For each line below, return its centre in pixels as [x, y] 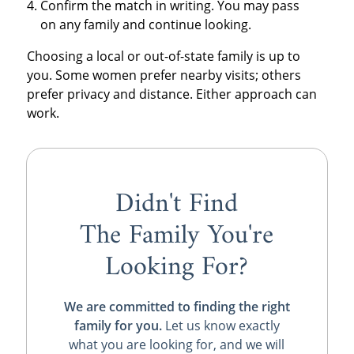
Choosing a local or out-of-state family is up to [163, 56]
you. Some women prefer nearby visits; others [164, 75]
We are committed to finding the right [177, 307]
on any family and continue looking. [146, 25]
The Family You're [177, 236]
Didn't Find [177, 205]
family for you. [118, 326]
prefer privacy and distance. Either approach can [171, 94]
